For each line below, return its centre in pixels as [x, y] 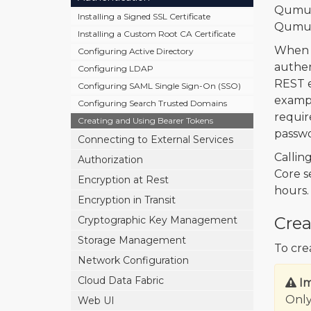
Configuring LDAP [116, 68]
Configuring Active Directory [136, 51]
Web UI [96, 301]
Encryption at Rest [123, 180]
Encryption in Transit [127, 200]
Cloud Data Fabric [121, 280]
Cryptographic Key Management [158, 220]
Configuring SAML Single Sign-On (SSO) [159, 86]
